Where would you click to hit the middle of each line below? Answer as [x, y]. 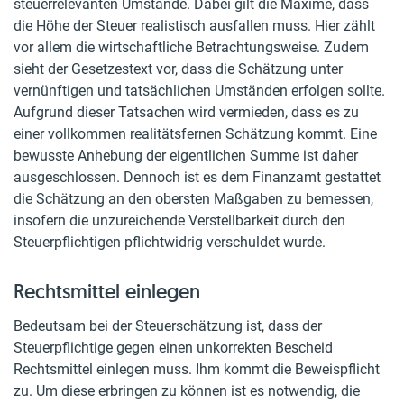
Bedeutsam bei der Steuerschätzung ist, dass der [168, 326]
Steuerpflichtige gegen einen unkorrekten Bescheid [173, 348]
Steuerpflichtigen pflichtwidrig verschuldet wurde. [170, 242]
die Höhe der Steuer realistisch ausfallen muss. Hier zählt [194, 26]
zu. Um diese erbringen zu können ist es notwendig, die [187, 391]
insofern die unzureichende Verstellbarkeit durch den [179, 220]
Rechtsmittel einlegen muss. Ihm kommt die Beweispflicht [197, 369]
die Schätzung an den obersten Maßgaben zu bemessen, [193, 199]
